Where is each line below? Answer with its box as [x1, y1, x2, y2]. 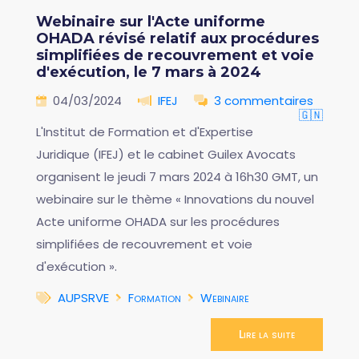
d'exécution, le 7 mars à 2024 [36, 63, 261, 81]
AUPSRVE [58, 288, 109, 306]
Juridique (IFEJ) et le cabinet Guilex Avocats [36, 145, 296, 163]
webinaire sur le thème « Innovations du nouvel [36, 190, 314, 208]
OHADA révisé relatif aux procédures [36, 29, 319, 47]
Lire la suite [239, 325, 295, 342]
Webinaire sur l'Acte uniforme [36, 12, 265, 30]
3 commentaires [214, 91, 313, 109]
